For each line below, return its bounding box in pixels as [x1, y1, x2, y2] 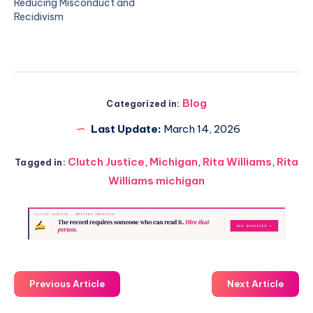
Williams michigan [108, 174, 205, 187]
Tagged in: [15, 157, 66, 168]
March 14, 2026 [161, 122, 240, 136]
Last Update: [91, 122, 161, 136]
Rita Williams [202, 155, 272, 168]
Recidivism [14, 10, 64, 23]
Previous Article [29, 278, 105, 289]
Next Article [227, 278, 284, 289]
